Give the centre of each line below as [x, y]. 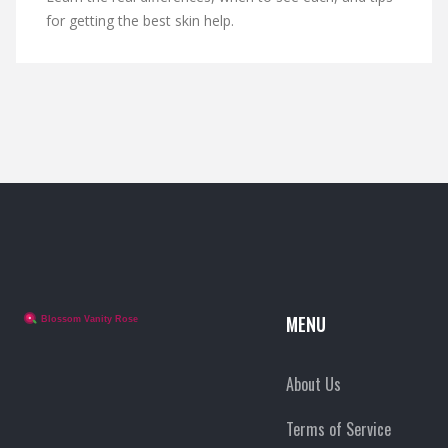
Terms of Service [338, 428]
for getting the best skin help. [140, 20]
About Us [313, 383]
